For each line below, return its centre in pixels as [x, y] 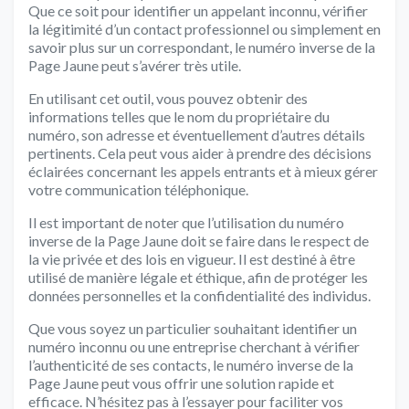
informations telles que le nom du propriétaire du [179, 116]
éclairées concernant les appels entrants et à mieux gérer [203, 171]
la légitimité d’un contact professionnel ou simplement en [204, 28]
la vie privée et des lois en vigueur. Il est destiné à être [192, 258]
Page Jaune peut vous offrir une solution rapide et [181, 383]
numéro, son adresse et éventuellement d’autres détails [197, 134]
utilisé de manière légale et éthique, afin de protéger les [198, 277]
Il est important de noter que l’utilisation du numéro [186, 222]
